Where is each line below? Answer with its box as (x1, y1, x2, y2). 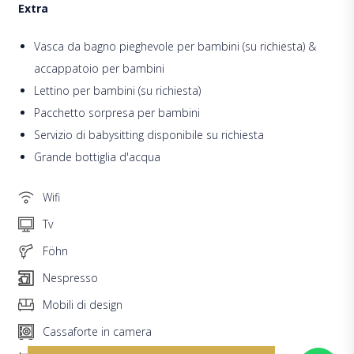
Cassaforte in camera (39, 323, 152, 339)
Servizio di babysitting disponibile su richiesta (33, 126, 264, 142)
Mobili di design (39, 296, 122, 312)
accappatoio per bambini (33, 60, 164, 76)
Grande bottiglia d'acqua (33, 149, 160, 164)
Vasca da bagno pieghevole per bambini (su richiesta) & (33, 38, 316, 54)
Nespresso (39, 269, 98, 285)
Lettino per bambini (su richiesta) (33, 82, 201, 98)
